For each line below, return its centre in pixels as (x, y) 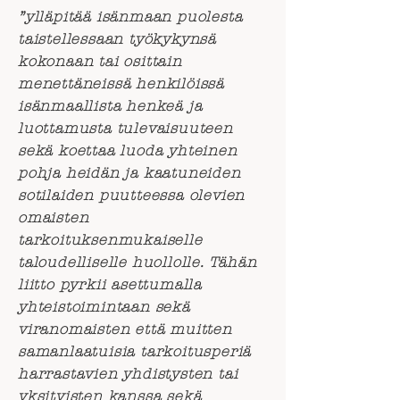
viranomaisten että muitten (125, 329)
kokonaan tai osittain (100, 61)
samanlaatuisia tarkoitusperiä (135, 351)
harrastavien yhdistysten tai (128, 374)
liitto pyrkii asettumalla (110, 284)
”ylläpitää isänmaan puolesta (130, 17)
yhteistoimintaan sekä (104, 307)
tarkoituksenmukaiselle (110, 240)
